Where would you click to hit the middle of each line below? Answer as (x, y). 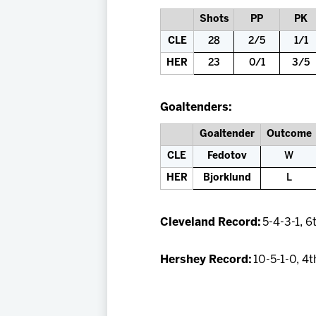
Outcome (289, 135)
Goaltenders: (196, 108)
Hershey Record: (207, 260)
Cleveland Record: (211, 223)
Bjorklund (227, 178)
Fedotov (227, 157)
